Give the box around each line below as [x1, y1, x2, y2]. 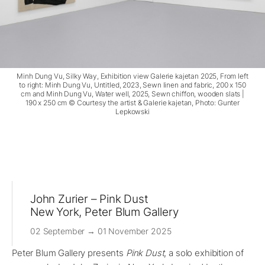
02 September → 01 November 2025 [30, 226, 172, 237]
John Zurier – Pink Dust [30, 192, 148, 206]
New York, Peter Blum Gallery [30, 205, 179, 219]
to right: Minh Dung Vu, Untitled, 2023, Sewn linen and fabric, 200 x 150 [19, 80, 246, 90]
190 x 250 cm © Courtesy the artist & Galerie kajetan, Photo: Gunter [25, 98, 240, 108]
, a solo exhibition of [164, 247, 244, 259]
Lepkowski [115, 107, 150, 117]
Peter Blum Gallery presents [12, 247, 126, 259]
